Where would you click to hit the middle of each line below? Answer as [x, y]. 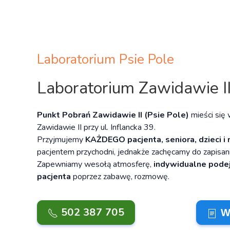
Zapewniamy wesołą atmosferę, [95, 164]
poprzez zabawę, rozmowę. [120, 176]
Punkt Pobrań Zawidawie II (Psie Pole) [113, 115]
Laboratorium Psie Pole [106, 59]
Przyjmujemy [61, 139]
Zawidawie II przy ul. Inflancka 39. [96, 127]
